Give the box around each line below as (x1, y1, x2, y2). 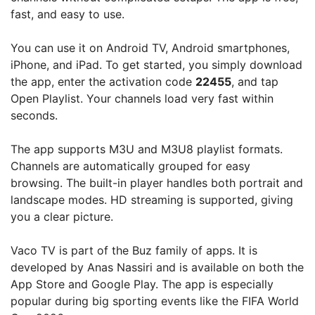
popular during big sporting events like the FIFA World (11, 294, 299, 308)
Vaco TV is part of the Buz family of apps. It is (11, 243, 257, 257)
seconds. (11, 108, 58, 122)
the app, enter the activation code (11, 75, 195, 89)
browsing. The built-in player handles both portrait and (11, 176, 303, 190)
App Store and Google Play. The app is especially (11, 277, 274, 291)
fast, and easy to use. (11, 7, 124, 21)
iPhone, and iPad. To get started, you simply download (11, 58, 302, 72)
